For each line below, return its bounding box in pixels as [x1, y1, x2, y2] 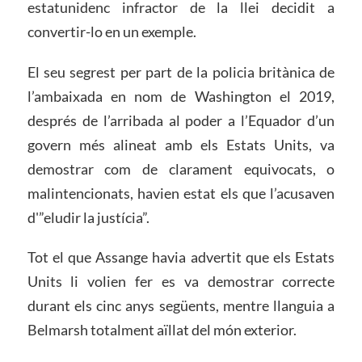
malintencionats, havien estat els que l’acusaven [27, 183, 335, 202]
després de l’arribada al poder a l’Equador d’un [27, 111, 335, 129]
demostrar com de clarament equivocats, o [27, 159, 335, 178]
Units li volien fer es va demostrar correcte [27, 272, 335, 291]
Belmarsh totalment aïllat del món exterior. [27, 321, 297, 339]
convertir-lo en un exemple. [27, 22, 196, 40]
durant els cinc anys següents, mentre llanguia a [27, 297, 335, 315]
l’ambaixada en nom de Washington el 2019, [27, 86, 335, 105]
